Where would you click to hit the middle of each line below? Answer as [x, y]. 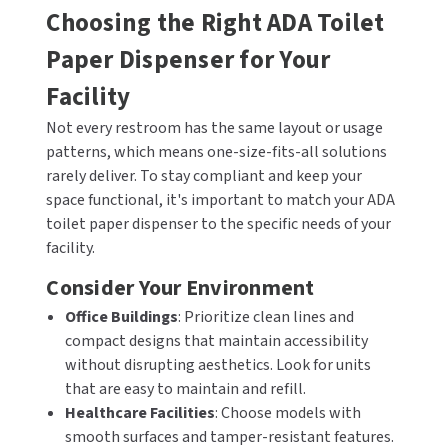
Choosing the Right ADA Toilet [215, 23]
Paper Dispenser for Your [188, 60]
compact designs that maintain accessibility [216, 341]
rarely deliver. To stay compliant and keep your [204, 176]
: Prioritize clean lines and [265, 317]
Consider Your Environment [180, 288]
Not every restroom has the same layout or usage [215, 128]
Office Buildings [121, 317]
